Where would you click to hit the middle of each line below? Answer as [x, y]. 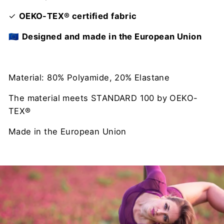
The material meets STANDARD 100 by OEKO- [103, 98]
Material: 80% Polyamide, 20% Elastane [89, 77]
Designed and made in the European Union [111, 36]
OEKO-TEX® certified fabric [78, 16]
